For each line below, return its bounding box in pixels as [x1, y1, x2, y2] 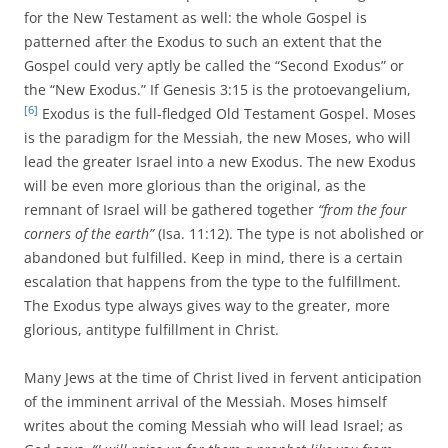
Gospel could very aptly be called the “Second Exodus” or [24, 56, 404, 76]
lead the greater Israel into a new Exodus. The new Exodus [24, 152, 416, 172]
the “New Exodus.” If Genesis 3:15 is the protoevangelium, [24, 80, 411, 100]
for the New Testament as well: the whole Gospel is [24, 8, 367, 28]
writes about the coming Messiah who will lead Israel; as [24, 416, 403, 436]
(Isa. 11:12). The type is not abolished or [154, 224, 424, 244]
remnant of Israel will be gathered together [24, 200, 318, 220]
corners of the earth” [24, 224, 154, 244]
